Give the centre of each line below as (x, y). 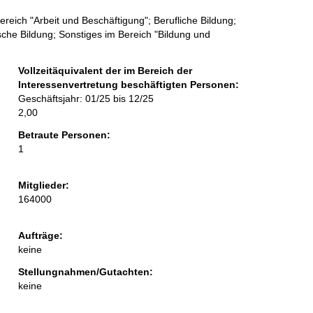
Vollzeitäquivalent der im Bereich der (105, 71)
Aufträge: (40, 236)
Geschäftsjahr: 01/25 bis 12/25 (86, 99)
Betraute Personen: (64, 135)
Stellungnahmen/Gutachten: (85, 272)
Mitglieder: (43, 185)
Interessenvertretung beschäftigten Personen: (128, 85)
